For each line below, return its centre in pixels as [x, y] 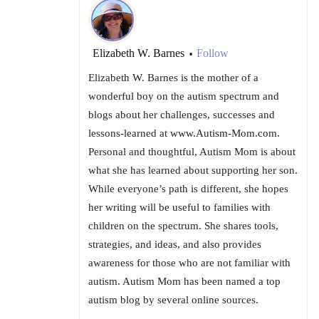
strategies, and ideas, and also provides [175, 245]
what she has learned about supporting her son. [193, 171]
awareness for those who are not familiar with [189, 263]
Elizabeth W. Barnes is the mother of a [173, 78]
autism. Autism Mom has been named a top [184, 282]
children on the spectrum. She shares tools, [183, 226]
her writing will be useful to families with [179, 208]
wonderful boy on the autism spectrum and [184, 96]
